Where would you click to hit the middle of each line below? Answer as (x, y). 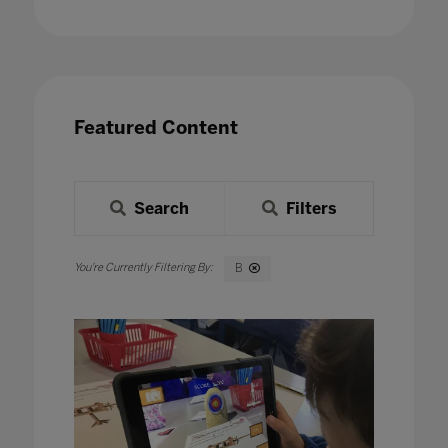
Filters (311, 208)
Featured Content (155, 127)
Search (161, 208)
